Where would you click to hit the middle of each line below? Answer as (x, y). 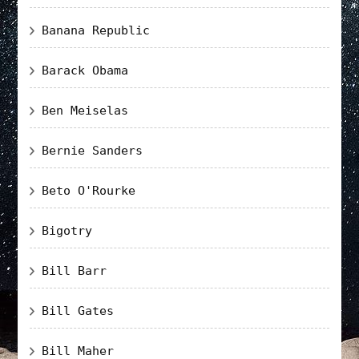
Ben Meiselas (85, 110)
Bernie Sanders (93, 150)
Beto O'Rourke (89, 190)
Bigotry (67, 230)
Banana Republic (96, 30)
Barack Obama (85, 70)
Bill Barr (75, 270)
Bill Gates (78, 311)
